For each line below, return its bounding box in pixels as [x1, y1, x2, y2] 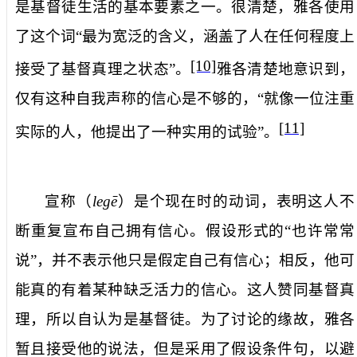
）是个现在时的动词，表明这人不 [116, 192, 355, 210]
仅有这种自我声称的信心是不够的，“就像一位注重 [15, 90, 355, 108]
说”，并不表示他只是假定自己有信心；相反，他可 [15, 251, 355, 269]
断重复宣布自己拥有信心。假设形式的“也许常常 [15, 222, 355, 239]
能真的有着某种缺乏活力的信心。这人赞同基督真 [15, 280, 355, 298]
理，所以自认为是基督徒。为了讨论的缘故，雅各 [15, 310, 355, 328]
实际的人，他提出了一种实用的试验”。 [15, 123, 279, 140]
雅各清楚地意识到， [216, 61, 355, 78]
